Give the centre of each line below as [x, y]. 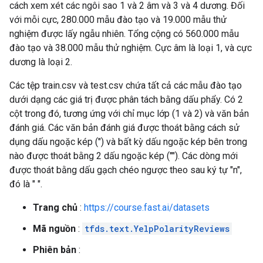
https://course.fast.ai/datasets [147, 208]
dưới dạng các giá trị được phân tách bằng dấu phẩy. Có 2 [126, 100]
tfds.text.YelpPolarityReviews [157, 229]
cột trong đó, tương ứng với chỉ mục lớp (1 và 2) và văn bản [129, 114]
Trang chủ [55, 208]
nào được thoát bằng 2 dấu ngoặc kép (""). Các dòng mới [124, 156]
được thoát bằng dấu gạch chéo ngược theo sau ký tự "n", [126, 170]
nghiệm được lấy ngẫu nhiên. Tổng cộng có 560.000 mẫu [124, 34]
